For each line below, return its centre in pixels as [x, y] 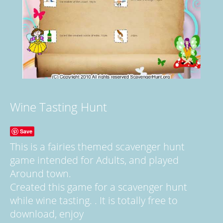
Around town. [41, 173]
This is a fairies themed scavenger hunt [97, 146]
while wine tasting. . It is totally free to [94, 200]
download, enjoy [47, 214]
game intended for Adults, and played [94, 160]
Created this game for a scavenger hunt [99, 187]
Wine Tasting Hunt [58, 107]
